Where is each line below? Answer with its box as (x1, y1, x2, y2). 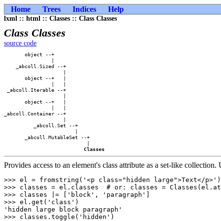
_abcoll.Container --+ (4, 110, 90, 116)
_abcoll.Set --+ (4, 122, 90, 128)
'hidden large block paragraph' (4, 206, 122, 213)
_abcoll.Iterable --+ (4, 87, 90, 93)
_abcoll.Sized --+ (4, 63, 90, 69)
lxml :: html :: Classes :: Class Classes (4, 15, 117, 22)
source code (4, 39, 37, 47)
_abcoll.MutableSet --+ (4, 134, 90, 140)
